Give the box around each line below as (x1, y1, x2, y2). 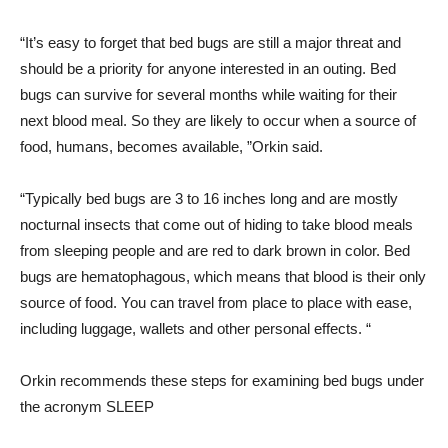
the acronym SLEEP (20, 398, 154, 415)
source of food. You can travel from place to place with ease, (20, 294, 412, 311)
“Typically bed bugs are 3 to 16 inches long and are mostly (20, 190, 398, 207)
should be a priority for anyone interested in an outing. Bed (20, 60, 396, 77)
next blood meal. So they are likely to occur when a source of (20, 112, 416, 129)
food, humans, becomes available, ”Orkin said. (20, 138, 323, 155)
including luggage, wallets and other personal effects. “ (20, 320, 371, 337)
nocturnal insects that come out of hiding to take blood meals (20, 216, 413, 233)
